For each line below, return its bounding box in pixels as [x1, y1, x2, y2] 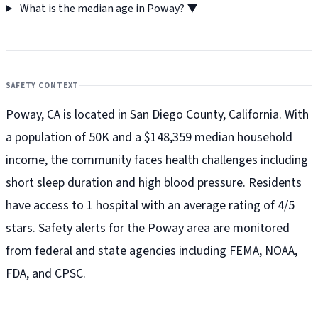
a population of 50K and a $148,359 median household [6, 128, 292, 147]
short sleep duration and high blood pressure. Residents [6, 174, 302, 192]
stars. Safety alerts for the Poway [6, 219, 184, 238]
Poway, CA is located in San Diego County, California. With [6, 106, 309, 124]
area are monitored [184, 219, 290, 238]
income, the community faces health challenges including [6, 151, 308, 170]
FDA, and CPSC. [6, 265, 86, 283]
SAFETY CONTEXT [6, 80, 79, 92]
